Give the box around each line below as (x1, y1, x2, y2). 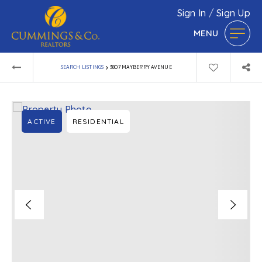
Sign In (177, 7, 209, 19)
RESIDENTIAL (72, 117, 124, 126)
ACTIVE (27, 117, 56, 126)
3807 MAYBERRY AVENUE (109, 64, 172, 70)
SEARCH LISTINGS (60, 64, 104, 70)
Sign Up (216, 7, 250, 19)
